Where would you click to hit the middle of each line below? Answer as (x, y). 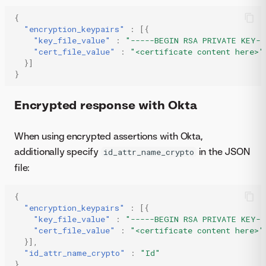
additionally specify (58, 152)
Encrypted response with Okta (106, 105)
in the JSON (223, 152)
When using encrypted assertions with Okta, (109, 136)
